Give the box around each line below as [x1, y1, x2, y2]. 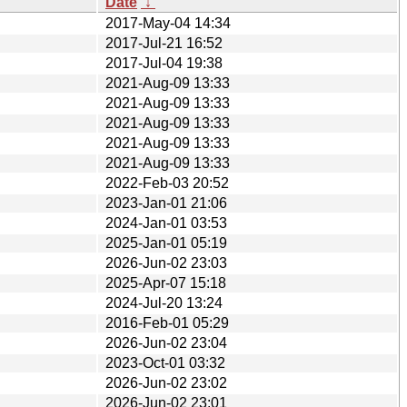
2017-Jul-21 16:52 [105, 35, 223, 51]
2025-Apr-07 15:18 [105, 274, 226, 291]
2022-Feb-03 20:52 [105, 174, 229, 191]
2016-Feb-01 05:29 [105, 314, 229, 331]
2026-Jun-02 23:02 [105, 374, 227, 391]
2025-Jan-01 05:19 [105, 234, 227, 251]
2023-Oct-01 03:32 [105, 354, 225, 371]
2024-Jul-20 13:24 [105, 294, 223, 311]
